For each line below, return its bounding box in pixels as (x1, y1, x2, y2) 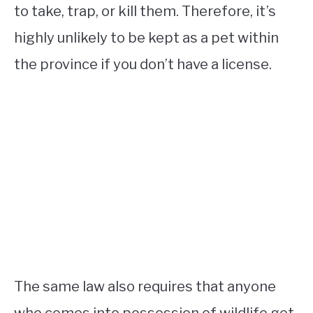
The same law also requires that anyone (14, 278, 276, 296)
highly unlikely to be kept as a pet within (14, 29, 279, 47)
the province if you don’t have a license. (14, 56, 272, 73)
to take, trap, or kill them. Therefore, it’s (14, 3, 276, 20)
